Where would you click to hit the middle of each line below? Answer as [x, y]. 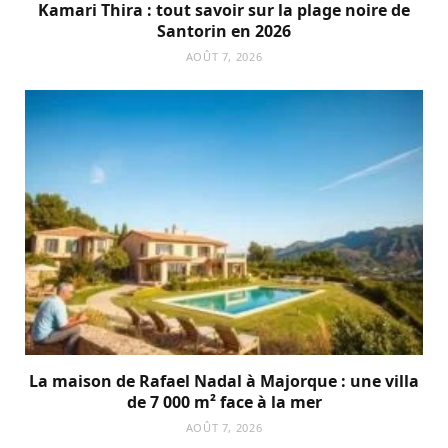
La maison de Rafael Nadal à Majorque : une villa [224, 381]
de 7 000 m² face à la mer [224, 402]
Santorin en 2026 [224, 30]
